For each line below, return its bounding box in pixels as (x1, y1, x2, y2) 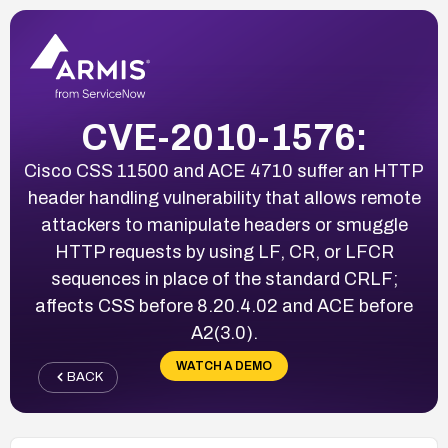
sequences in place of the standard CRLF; (50, 268, 398, 289)
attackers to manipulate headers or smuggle (40, 214, 408, 235)
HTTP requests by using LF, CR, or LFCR (54, 241, 394, 262)
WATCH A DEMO (176, 358, 272, 373)
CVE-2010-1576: (80, 117, 368, 158)
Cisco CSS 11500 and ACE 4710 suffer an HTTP (24, 160, 424, 181)
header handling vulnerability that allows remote (27, 187, 421, 208)
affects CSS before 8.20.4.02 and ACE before (35, 295, 413, 316)
